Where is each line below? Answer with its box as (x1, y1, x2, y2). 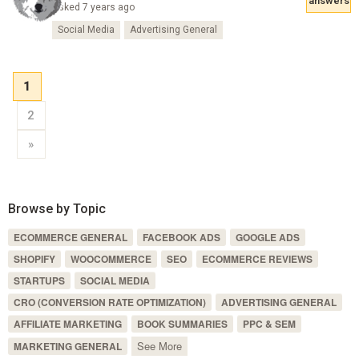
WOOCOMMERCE (70, 251, 151, 266)
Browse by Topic (7, 200, 106, 216)
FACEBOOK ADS (142, 229, 220, 244)
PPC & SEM (242, 316, 296, 331)
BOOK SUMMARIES (136, 316, 228, 331)
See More (136, 337, 182, 353)
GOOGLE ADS (235, 229, 300, 244)
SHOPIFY (13, 251, 55, 266)
